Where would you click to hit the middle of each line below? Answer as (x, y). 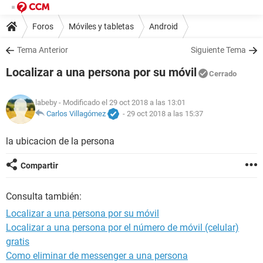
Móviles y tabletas (101, 26)
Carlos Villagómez (76, 114)
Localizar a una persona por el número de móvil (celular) (122, 227)
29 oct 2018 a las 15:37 (165, 114)
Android (163, 26)
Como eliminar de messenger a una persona (97, 256)
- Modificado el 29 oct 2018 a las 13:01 (121, 103)
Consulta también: (44, 196)
